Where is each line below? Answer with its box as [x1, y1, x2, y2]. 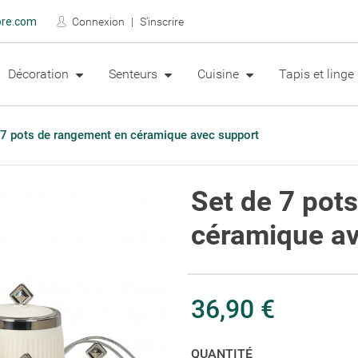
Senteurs [108, 66, 161, 82]
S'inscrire [139, 14, 184, 28]
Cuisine [197, 66, 242, 82]
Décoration [7, 66, 72, 82]
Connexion [69, 14, 125, 28]
